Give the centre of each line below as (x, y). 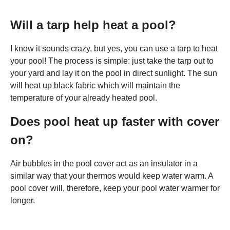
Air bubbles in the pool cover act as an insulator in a (104, 164)
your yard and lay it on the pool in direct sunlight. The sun (114, 73)
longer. (23, 200)
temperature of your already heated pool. (84, 98)
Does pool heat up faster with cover (115, 121)
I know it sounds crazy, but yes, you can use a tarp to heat (114, 49)
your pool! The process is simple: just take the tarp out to (112, 61)
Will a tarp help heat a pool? (93, 25)
